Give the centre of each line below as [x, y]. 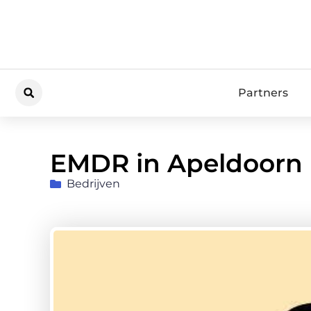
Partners [263, 92]
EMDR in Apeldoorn [176, 163]
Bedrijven [93, 183]
